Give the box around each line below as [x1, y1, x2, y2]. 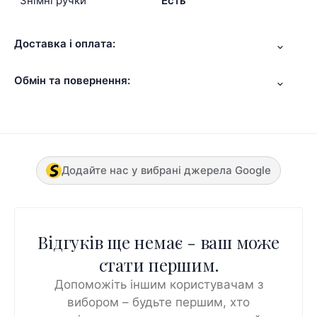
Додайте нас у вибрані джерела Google [62, 163, 271, 177]
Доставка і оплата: [14, 37, 115, 51]
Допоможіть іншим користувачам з [54, 277, 263, 292]
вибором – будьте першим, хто [67, 294, 250, 309]
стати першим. [98, 253, 219, 276]
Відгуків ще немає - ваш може [38, 230, 279, 253]
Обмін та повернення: [14, 74, 130, 88]
